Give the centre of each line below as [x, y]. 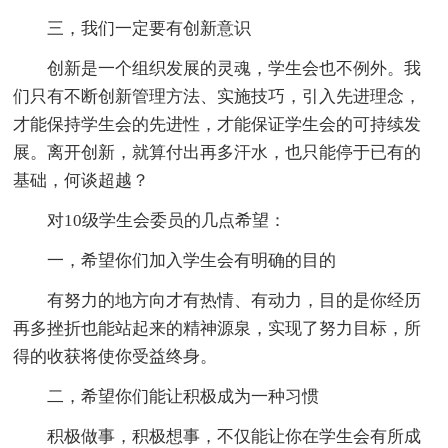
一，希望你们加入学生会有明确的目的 [192, 261]
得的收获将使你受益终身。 [115, 357]
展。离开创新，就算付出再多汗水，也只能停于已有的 [217, 153]
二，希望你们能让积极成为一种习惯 [183, 397]
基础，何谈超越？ [81, 181]
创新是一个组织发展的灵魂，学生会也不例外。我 [234, 69]
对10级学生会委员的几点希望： [167, 221]
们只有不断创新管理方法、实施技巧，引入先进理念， [217, 97]
